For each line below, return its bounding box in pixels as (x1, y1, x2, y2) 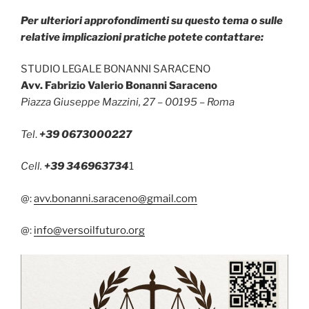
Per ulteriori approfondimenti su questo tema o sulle (21, 14, 283, 27)
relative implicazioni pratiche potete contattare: (21, 30, 263, 43)
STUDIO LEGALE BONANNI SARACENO (21, 63, 210, 76)
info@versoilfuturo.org (34, 224, 145, 237)
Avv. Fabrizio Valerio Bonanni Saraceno (21, 79, 217, 92)
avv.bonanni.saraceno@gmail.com (34, 192, 197, 205)
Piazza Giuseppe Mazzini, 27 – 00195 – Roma (21, 96, 235, 109)
